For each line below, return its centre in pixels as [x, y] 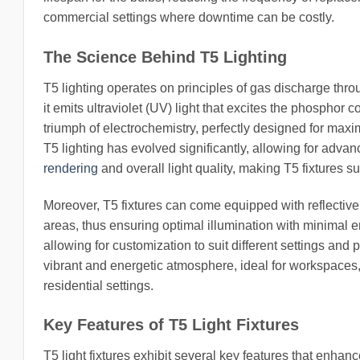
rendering [71, 168]
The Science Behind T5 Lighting [165, 57]
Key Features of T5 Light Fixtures [171, 325]
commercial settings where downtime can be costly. [189, 17]
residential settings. [98, 285]
